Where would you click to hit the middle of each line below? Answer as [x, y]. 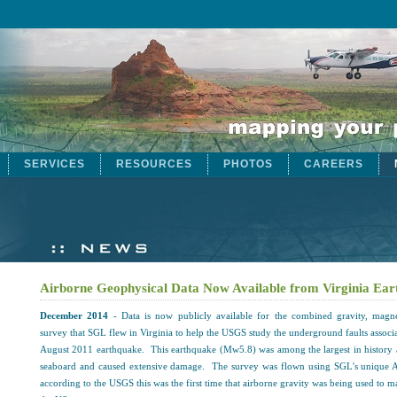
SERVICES [54, 164]
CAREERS [334, 164]
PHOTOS [248, 164]
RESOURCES [154, 164]
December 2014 [74, 315]
